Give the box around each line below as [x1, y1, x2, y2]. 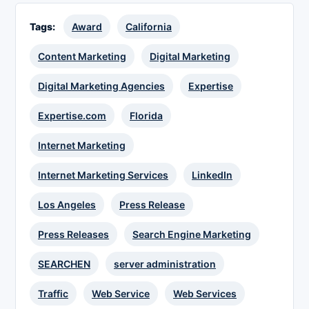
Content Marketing [38, 50, 126, 62]
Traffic [38, 287, 68, 299]
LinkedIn [192, 168, 232, 181]
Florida [130, 109, 163, 121]
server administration [114, 257, 216, 270]
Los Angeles [38, 198, 96, 210]
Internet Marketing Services [38, 168, 168, 181]
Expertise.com [38, 109, 106, 121]
